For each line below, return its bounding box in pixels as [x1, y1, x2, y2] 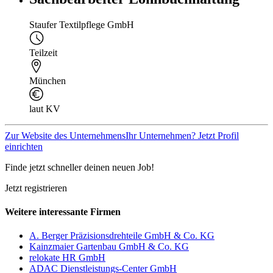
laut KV [29, 103, 60, 114]
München [29, 75, 66, 86]
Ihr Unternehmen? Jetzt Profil [126, 130, 239, 141]
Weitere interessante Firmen [5, 206, 121, 217]
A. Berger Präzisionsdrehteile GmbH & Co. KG [29, 230, 214, 241]
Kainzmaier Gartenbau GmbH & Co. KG [29, 241, 189, 252]
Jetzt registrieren [5, 182, 67, 193]
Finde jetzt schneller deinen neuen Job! [5, 161, 154, 172]
